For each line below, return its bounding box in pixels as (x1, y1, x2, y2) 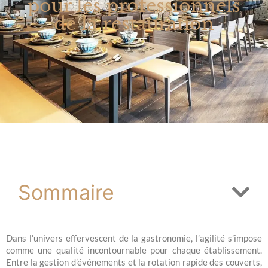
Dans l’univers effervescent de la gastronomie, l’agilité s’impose (6, 232, 262, 243)
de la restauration (54, 12, 214, 35)
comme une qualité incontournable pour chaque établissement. (6, 244, 262, 255)
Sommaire (18, 179, 114, 205)
